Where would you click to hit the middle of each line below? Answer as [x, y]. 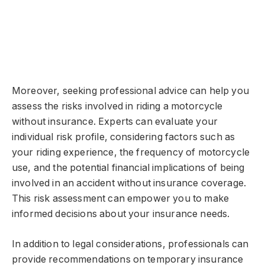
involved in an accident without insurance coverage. [129, 183]
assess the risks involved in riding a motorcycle [117, 106]
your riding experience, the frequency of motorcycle [131, 153]
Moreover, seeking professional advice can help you [130, 91]
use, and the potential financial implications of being [128, 168]
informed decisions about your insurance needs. [121, 214]
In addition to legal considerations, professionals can [130, 244]
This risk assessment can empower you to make [121, 199]
